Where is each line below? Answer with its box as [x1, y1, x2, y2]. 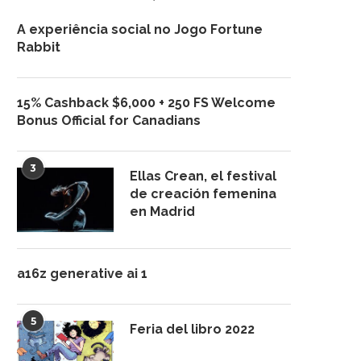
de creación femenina [130, 186, 276, 201]
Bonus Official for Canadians [17, 113, 201, 128]
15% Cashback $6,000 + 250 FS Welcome [17, 95, 276, 110]
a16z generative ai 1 [17, 266, 147, 281]
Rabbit [17, 39, 60, 55]
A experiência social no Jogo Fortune [17, 22, 263, 37]
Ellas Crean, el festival [130, 168, 276, 184]
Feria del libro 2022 [130, 322, 255, 337]
